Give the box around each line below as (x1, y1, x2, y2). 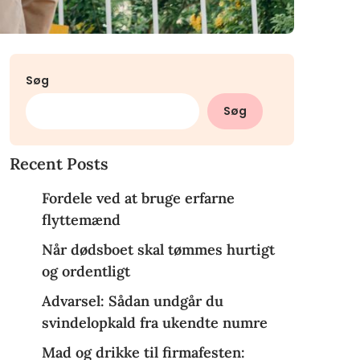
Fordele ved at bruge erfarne (41, 189, 235, 208)
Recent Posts (9, 153, 108, 174)
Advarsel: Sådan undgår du (41, 292, 223, 311)
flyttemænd (41, 211, 121, 230)
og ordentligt (41, 262, 130, 281)
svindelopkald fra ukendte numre (41, 313, 268, 333)
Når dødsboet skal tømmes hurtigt (41, 240, 275, 260)
